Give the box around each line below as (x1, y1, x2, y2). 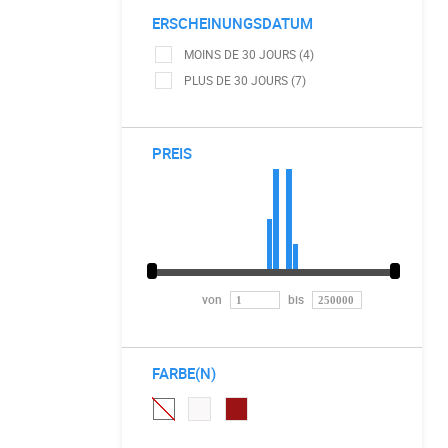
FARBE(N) (152, 363, 216, 383)
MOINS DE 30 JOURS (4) (184, 46, 314, 62)
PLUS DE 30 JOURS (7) (184, 72, 306, 88)
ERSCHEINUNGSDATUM (152, 13, 313, 33)
